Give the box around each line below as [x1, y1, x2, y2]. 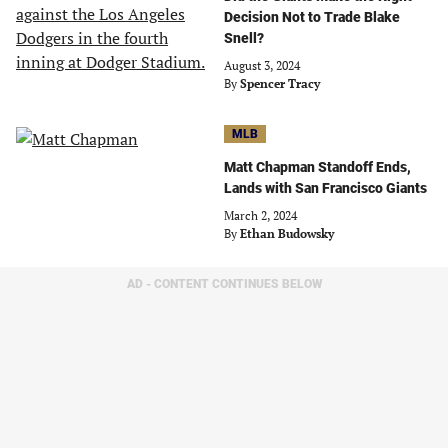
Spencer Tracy [240, 76, 320, 91]
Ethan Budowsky [240, 226, 334, 241]
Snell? [224, 30, 264, 46]
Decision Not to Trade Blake [224, 9, 400, 25]
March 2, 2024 [224, 208, 297, 223]
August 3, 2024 [224, 58, 300, 73]
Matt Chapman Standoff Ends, [224, 159, 411, 175]
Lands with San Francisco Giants [224, 180, 427, 196]
